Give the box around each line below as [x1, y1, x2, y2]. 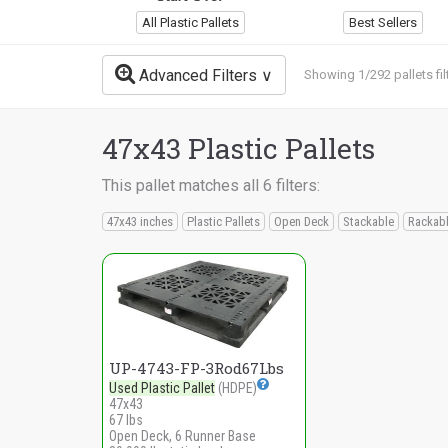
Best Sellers [349, 15, 418, 30]
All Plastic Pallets [142, 15, 240, 30]
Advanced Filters [135, 66, 257, 85]
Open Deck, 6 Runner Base [109, 427, 256, 444]
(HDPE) [215, 379, 257, 396]
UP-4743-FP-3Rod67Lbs [109, 357, 284, 378]
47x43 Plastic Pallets [102, 129, 375, 167]
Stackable [343, 213, 394, 229]
